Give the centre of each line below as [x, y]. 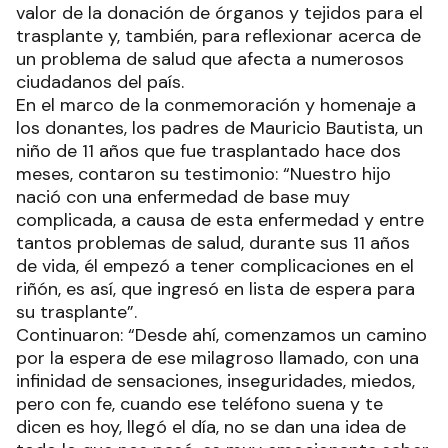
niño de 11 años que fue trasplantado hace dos [208, 151]
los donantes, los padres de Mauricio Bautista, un [219, 128]
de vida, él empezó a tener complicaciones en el [215, 266]
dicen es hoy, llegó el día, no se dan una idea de [211, 427]
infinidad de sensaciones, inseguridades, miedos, [215, 381]
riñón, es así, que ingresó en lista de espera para [215, 289]
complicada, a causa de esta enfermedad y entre [220, 220]
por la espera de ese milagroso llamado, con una [217, 358]
